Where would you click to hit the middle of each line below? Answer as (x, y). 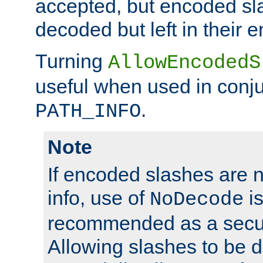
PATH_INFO (88, 111)
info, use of (99, 198)
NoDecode (197, 199)
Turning (72, 61)
